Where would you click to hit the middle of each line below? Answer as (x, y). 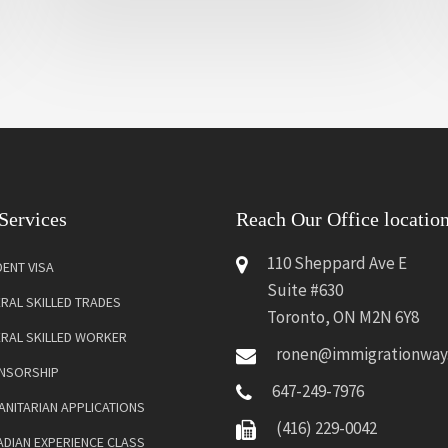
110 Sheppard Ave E (336, 263)
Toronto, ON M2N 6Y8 (342, 317)
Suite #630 (304, 290)
